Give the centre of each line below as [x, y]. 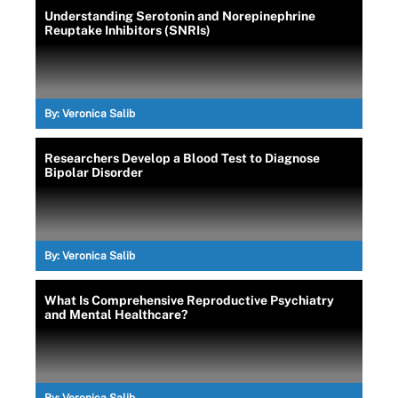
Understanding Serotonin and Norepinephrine [180, 16]
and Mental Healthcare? [116, 314]
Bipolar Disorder [94, 172]
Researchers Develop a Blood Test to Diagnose [182, 158]
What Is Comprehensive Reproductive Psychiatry [189, 300]
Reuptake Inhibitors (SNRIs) [127, 30]
